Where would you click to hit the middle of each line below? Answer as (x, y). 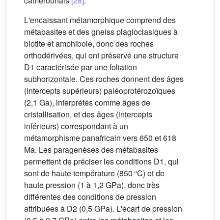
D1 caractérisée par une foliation (81, 67)
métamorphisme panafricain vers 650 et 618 (100, 137)
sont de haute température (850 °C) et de (94, 173)
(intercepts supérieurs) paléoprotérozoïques (100, 90)
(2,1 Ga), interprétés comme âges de (87, 102)
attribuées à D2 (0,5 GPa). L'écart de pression (103, 208)
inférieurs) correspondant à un (76, 126)
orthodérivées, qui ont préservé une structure (101, 55)
